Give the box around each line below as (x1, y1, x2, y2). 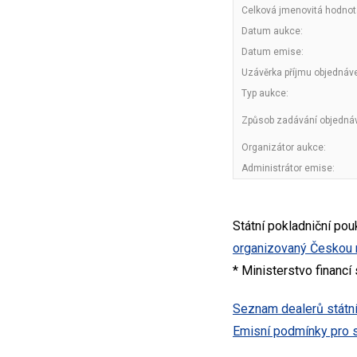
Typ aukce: (241, 88, 288, 99)
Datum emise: (241, 46, 304, 57)
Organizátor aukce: (241, 142, 326, 153)
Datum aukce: (241, 25, 303, 37)
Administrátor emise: (241, 163, 335, 174)
